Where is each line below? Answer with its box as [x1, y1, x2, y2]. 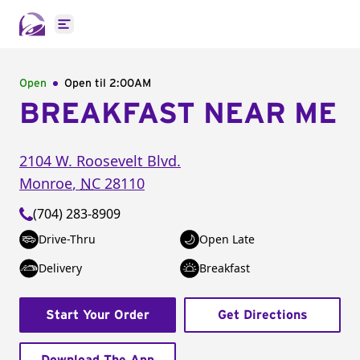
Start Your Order [46, 309, 149, 321]
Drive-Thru [39, 231, 96, 247]
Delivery [39, 260, 82, 276]
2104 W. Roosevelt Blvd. [19, 151, 181, 170]
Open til [64, 78, 109, 89]
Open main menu [63, 23, 170, 42]
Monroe [19, 174, 72, 193]
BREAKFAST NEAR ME [19, 100, 337, 129]
